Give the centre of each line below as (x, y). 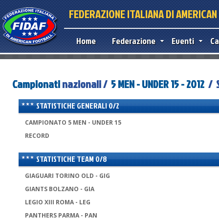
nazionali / (86, 84)
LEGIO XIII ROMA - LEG (58, 202)
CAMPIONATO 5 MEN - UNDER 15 (73, 122)
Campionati (36, 84)
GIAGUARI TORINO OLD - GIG (67, 175)
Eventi (183, 41)
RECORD (37, 135)
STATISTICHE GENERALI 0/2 (77, 105)
